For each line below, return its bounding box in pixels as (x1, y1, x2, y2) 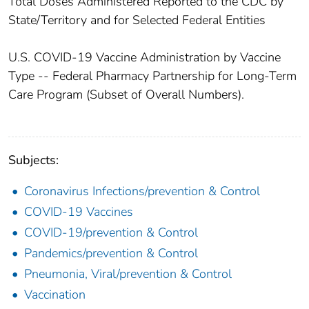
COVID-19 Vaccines (24, 203, 133, 220)
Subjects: (8, 151, 59, 168)
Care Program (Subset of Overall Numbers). (8, 86, 244, 103)
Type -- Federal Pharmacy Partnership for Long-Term (8, 67, 297, 84)
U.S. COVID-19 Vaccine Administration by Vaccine (8, 48, 281, 66)
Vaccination (24, 286, 86, 303)
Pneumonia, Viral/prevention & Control (24, 265, 232, 282)
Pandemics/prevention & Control (24, 244, 198, 261)
